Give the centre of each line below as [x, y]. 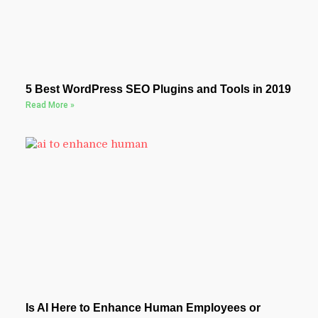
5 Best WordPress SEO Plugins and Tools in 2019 [158, 89]
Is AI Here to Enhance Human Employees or [143, 307]
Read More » [50, 105]
